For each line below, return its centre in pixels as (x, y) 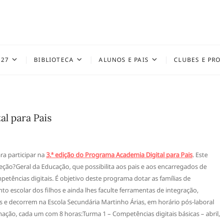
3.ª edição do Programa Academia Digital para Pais (119, 155)
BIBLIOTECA (54, 60)
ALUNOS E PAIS (124, 60)
